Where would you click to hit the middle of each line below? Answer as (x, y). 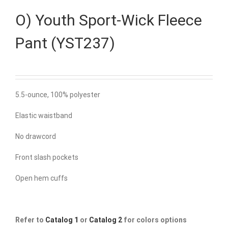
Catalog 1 (62, 220)
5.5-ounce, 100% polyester (58, 95)
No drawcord (36, 137)
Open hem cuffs (41, 178)
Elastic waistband (44, 116)
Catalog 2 (106, 220)
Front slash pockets (47, 158)
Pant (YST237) (65, 43)
